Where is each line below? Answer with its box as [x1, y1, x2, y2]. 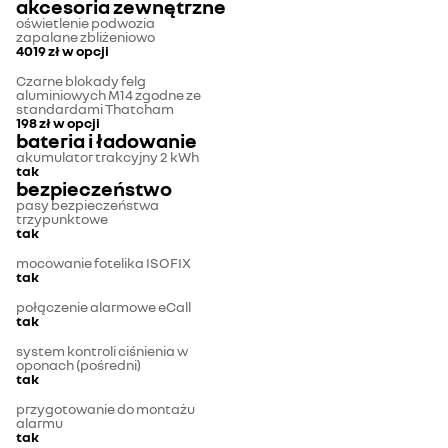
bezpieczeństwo [16, 176, 172, 201]
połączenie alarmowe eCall [16, 298, 191, 316]
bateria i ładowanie [16, 128, 197, 153]
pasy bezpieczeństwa [16, 196, 159, 214]
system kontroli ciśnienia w [16, 342, 188, 360]
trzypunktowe [16, 210, 108, 228]
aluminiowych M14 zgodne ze [16, 86, 201, 104]
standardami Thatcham [16, 100, 174, 118]
